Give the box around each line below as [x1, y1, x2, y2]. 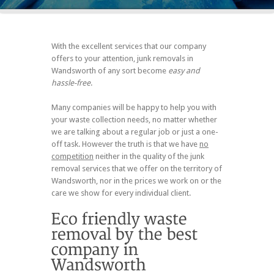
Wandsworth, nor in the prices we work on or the [51, 176, 221, 185]
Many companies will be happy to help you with [51, 102, 217, 112]
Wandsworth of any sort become [51, 65, 168, 75]
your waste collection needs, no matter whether [51, 114, 217, 124]
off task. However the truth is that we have [51, 139, 199, 149]
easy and [168, 65, 200, 75]
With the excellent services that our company [51, 41, 206, 51]
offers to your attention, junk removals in [51, 53, 193, 63]
